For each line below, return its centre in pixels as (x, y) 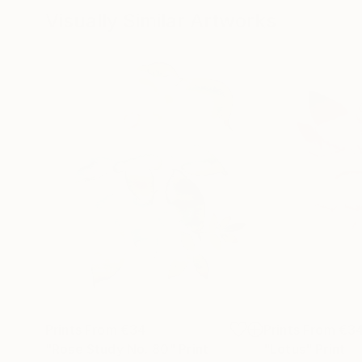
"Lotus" (288, 349)
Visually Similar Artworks (161, 20)
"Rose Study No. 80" (111, 349)
